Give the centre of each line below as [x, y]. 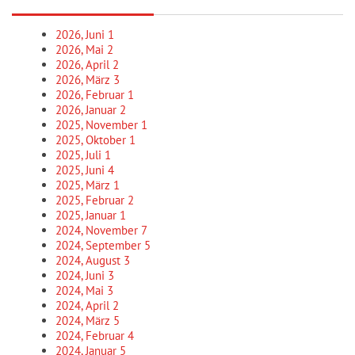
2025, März [84, 185]
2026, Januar [88, 110]
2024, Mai [81, 290]
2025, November [98, 125]
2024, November [98, 230]
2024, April [84, 305]
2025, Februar [92, 200]
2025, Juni [82, 170]
